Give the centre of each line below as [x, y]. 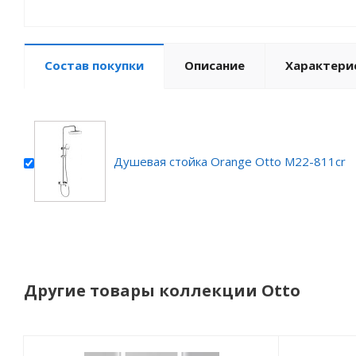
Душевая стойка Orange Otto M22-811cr [230, 161]
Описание [215, 65]
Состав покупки [94, 65]
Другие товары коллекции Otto [162, 290]
